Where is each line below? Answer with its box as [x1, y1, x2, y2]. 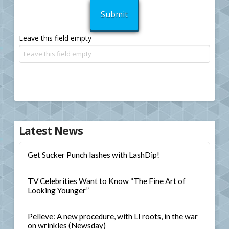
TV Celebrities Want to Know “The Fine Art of [27, 176, 186, 186]
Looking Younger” [27, 185, 89, 195]
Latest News [18, 123, 83, 138]
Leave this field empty [18, 33, 91, 43]
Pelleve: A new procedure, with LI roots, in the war [27, 211, 198, 221]
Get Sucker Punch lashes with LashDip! [27, 150, 159, 160]
